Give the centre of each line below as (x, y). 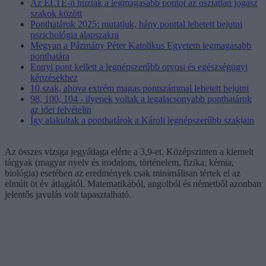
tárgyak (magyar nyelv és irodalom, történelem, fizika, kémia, (119, 162)
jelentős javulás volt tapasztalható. (68, 194)
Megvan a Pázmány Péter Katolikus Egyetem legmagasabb (141, 45)
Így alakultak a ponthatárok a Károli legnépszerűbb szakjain (142, 120)
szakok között (56, 13)
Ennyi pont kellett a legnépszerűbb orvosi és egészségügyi (139, 66)
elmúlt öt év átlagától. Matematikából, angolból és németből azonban (133, 183)
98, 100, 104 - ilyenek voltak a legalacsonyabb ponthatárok (141, 99)
